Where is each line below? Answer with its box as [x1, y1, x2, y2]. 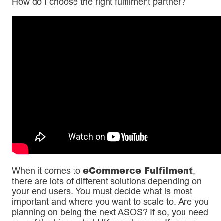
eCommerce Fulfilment [83, 164, 193, 177]
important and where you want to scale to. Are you [12, 196, 209, 207]
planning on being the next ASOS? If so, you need [12, 207, 208, 218]
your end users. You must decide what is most [12, 186, 192, 197]
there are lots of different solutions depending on [12, 176, 202, 186]
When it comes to [12, 165, 83, 176]
